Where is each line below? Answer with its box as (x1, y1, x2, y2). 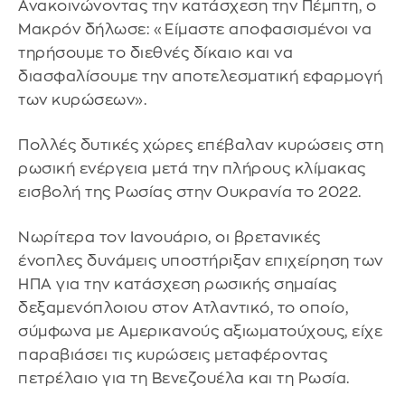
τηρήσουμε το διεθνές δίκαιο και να (18, 45, 293, 61)
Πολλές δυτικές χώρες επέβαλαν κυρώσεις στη (18, 137, 383, 154)
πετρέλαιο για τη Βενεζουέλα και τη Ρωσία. (18, 370, 350, 386)
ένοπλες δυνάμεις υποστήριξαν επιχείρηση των (18, 252, 383, 268)
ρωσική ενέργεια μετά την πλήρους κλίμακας (18, 161, 366, 177)
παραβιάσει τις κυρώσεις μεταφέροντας (18, 346, 327, 363)
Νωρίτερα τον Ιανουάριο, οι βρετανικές (18, 229, 321, 245)
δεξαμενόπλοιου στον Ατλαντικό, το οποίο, (18, 299, 348, 316)
